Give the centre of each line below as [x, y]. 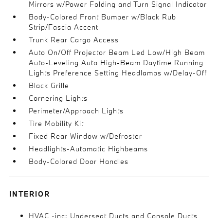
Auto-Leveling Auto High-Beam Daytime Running [116, 63]
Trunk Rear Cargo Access [74, 40]
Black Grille [49, 85]
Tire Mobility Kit [56, 123]
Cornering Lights [58, 98]
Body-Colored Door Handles [79, 161]
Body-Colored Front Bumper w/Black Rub [103, 17]
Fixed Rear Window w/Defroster [86, 136]
